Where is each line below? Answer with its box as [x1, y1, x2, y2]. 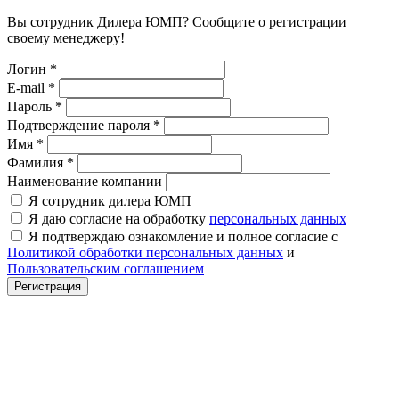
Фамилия [7, 154, 67, 170]
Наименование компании [7, 173, 162, 189]
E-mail [7, 79, 48, 95]
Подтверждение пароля [7, 117, 153, 133]
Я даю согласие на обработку [28, 210, 209, 226]
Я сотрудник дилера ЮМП [28, 192, 191, 208]
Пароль [7, 98, 55, 114]
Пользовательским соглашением [7, 260, 204, 276]
